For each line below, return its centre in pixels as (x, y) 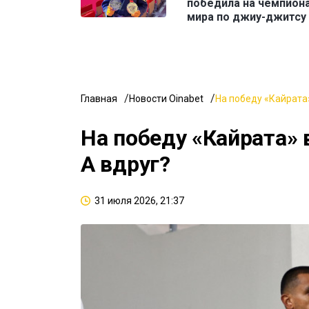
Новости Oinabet (166, 99)
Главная (99, 99)
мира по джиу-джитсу (247, 17)
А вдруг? (126, 165)
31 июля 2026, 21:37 (139, 201)
